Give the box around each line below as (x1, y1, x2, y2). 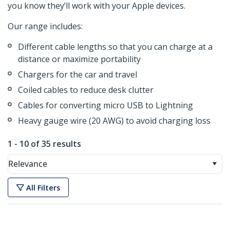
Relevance (8, 158, 47, 170)
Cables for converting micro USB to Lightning (18, 100, 193, 111)
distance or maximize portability (18, 53, 141, 65)
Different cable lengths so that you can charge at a (18, 41, 213, 53)
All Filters (26, 182, 60, 193)
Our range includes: (8, 21, 83, 32)
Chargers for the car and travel (18, 69, 137, 81)
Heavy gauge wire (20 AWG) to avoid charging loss (18, 115, 210, 127)
